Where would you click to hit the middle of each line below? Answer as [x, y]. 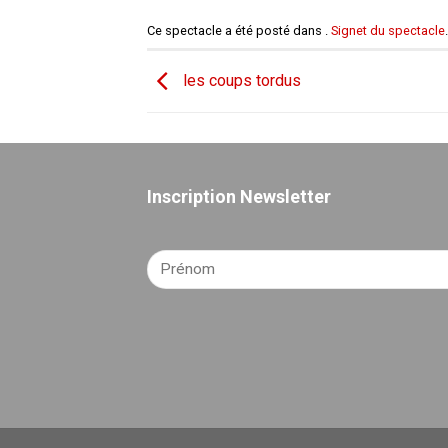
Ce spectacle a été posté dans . [239, 30]
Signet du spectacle [388, 30]
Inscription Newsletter [239, 196]
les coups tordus [240, 80]
